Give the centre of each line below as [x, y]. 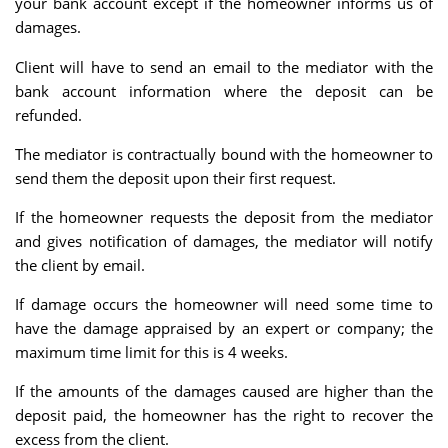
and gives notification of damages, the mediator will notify [224, 240]
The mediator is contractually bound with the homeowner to [224, 153]
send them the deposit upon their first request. [175, 177]
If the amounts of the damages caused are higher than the [224, 391]
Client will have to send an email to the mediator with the [224, 66]
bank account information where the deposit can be [224, 90]
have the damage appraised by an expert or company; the [224, 328]
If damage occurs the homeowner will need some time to [224, 304]
